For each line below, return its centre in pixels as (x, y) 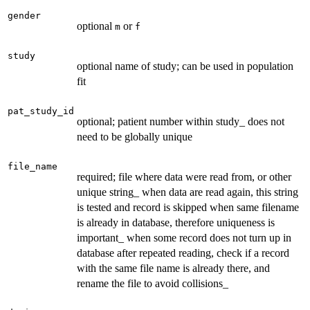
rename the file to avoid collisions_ (153, 283)
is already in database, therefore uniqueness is (176, 222)
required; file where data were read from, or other (184, 176)
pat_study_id (41, 111)
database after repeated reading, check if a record (183, 253)
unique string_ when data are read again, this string (188, 192)
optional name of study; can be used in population (185, 66)
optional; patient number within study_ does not (181, 121)
